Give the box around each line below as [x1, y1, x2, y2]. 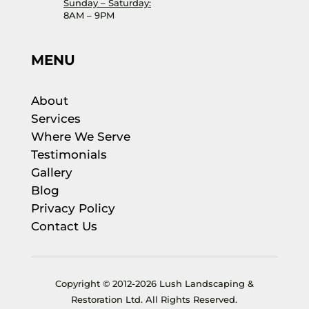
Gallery [30, 165, 72, 179]
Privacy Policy [30, 201, 115, 215]
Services [30, 111, 81, 126]
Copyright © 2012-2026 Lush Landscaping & [54, 277, 254, 289]
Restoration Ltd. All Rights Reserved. [71, 293, 238, 305]
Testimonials [30, 147, 107, 161]
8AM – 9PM [63, 9, 114, 21]
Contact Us [30, 219, 97, 233]
